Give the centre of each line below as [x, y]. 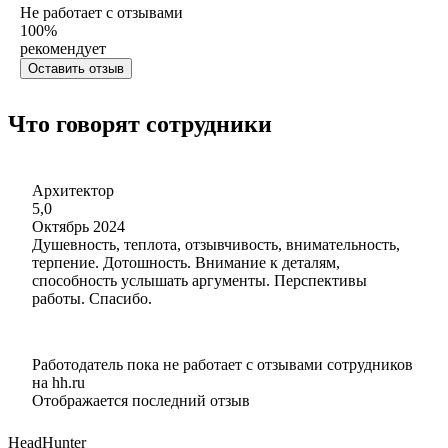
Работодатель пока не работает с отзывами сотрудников [222, 364]
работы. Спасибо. [92, 298]
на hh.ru [58, 382]
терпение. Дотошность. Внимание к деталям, [186, 262]
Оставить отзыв [76, 68]
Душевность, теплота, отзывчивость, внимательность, [216, 244]
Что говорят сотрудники [140, 123]
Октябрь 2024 [78, 226]
